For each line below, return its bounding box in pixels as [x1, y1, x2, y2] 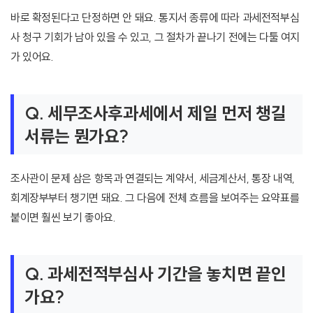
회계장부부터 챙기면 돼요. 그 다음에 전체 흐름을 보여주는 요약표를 [10, 191, 300, 205]
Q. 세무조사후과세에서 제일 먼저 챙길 [24, 102, 286, 124]
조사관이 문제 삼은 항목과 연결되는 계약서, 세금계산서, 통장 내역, [10, 171, 295, 186]
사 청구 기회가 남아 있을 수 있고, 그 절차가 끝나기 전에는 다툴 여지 [10, 30, 300, 45]
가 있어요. [10, 50, 54, 64]
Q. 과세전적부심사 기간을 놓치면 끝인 [24, 263, 286, 285]
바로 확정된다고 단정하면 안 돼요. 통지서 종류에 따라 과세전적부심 [10, 10, 300, 25]
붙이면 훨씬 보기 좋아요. [10, 210, 116, 225]
